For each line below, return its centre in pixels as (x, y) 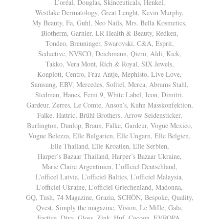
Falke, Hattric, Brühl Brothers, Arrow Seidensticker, (109, 115)
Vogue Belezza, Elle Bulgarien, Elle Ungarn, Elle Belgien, (109, 136)
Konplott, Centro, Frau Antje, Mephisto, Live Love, (109, 74)
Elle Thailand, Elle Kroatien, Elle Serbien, (109, 146)
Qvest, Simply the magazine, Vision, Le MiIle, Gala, (109, 208)
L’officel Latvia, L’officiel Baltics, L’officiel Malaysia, (109, 177)
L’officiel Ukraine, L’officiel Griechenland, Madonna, (109, 187)
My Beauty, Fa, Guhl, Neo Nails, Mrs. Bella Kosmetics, (109, 23)
